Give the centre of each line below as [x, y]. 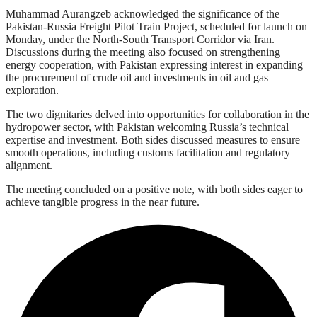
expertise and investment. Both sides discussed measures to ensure [153, 139]
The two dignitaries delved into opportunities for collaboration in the [157, 114]
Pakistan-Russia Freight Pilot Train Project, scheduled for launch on [156, 26]
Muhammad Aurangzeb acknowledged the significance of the [143, 13]
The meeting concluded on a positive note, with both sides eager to [154, 189]
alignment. [29, 165]
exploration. [32, 90]
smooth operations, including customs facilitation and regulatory [148, 152]
